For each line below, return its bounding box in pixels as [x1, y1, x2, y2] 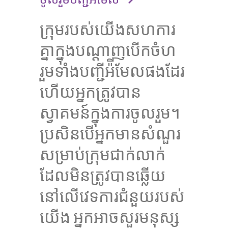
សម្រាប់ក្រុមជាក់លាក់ [40, 144, 165, 165]
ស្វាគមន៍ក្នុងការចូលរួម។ [40, 102, 180, 123]
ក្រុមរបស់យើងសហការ [40, 19, 176, 40]
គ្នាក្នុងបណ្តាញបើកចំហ [40, 40, 176, 61]
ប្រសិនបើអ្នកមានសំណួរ [40, 123, 181, 144]
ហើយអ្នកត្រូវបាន [40, 81, 141, 102]
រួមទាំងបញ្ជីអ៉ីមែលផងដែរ [40, 61, 185, 81]
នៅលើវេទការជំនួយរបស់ [40, 186, 185, 207]
